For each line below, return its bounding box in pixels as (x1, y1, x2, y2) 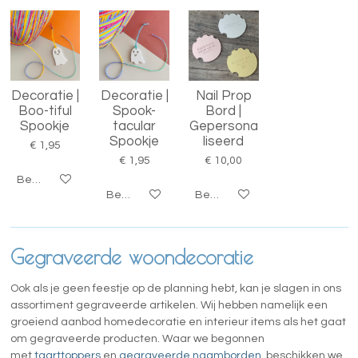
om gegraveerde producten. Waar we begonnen (10, 332, 265, 344)
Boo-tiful (18, 104, 72, 118)
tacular (113, 119, 157, 133)
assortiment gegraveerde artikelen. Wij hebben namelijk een (10, 299, 328, 311)
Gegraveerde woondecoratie (10, 245, 253, 268)
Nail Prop (195, 89, 252, 103)
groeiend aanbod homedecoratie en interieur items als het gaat (10, 316, 346, 328)
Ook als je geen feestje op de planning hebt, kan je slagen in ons (10, 282, 341, 294)
